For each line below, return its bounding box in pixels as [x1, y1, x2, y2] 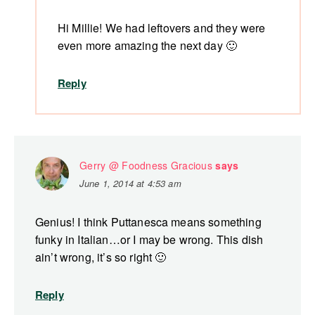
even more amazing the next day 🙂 [58, 37, 238, 54]
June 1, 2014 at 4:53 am [79, 176, 181, 191]
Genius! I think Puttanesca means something [35, 214, 262, 231]
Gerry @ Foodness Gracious [79, 158, 212, 173]
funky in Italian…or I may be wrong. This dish [35, 231, 264, 248]
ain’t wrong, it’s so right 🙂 [35, 249, 167, 266]
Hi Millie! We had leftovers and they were [58, 20, 266, 37]
